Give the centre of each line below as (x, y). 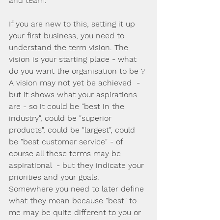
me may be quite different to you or (76, 212)
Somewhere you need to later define (78, 189)
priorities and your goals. (56, 177)
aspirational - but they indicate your (78, 165)
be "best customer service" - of (67, 142)
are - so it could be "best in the (68, 106)
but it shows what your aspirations (74, 95)
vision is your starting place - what (74, 59)
